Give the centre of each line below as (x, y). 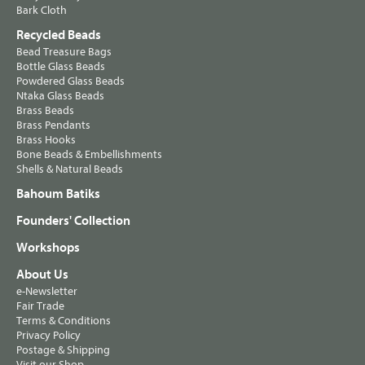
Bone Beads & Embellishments (89, 155)
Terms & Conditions (64, 321)
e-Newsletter (47, 292)
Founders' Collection (73, 221)
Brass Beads (45, 111)
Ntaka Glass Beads (60, 96)
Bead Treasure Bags (64, 52)
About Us (42, 275)
